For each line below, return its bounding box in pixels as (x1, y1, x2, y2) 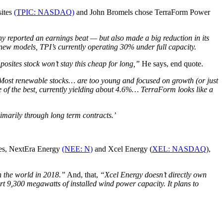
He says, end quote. (142, 59, 203, 68)
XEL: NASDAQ (152, 144, 206, 153)
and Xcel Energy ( (93, 144, 152, 153)
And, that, (65, 170, 100, 179)
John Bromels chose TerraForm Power (90, 7, 210, 16)
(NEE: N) (62, 144, 93, 153)
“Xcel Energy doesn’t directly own (100, 170, 207, 179)
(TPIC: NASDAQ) (14, 7, 74, 16)
